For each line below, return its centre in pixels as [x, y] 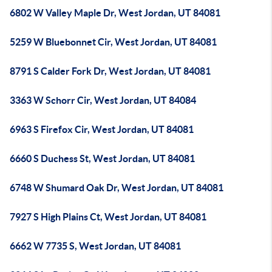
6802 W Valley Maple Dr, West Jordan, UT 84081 [115, 13]
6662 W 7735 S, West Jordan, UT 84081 [95, 246]
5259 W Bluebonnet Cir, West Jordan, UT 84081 [113, 42]
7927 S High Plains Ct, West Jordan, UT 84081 [108, 217]
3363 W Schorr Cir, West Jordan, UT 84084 [103, 100]
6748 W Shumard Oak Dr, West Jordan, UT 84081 [117, 188]
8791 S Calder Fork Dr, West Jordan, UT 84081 [110, 71]
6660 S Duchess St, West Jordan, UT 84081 [102, 158]
